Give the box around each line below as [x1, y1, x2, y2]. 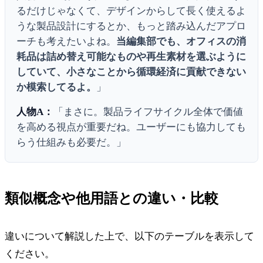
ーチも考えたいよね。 [16, 35, 117, 47]
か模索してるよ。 [16, 81, 97, 93]
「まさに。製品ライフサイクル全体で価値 [53, 106, 244, 118]
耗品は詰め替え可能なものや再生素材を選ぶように [16, 50, 247, 62]
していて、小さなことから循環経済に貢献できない [16, 66, 247, 77]
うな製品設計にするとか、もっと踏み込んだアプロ [16, 20, 247, 32]
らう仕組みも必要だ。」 [16, 137, 127, 149]
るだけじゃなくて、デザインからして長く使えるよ [16, 5, 247, 16]
